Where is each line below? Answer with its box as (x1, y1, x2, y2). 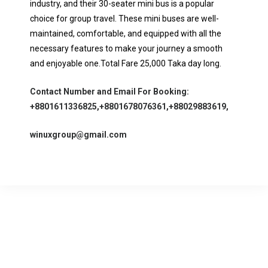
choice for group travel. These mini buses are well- (30, 14, 219, 23)
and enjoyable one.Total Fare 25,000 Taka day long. (30, 59, 221, 68)
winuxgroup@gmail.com (30, 130, 127, 139)
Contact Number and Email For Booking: (30, 87, 189, 96)
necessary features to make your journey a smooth (30, 44, 223, 53)
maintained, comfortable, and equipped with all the (30, 29, 221, 38)
